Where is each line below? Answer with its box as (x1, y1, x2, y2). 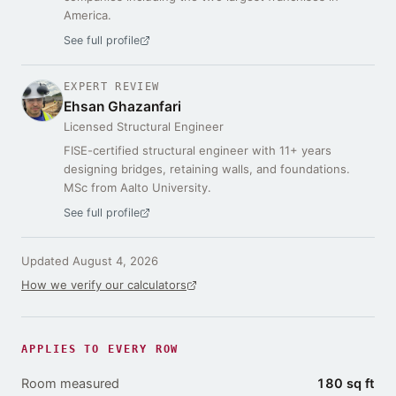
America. (64, 8, 111, 23)
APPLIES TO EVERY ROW (21, 343, 179, 356)
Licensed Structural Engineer (64, 119, 224, 134)
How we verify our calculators (21, 278, 187, 293)
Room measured (21, 376, 119, 392)
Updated (21, 254, 72, 269)
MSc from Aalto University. (64, 180, 211, 195)
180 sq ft (316, 376, 375, 392)
